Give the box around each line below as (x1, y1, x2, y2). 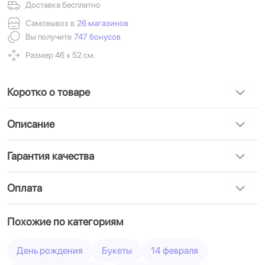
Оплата (7, 182, 42, 194)
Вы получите (25, 32, 72, 41)
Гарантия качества (7, 150, 94, 162)
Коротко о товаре (7, 86, 90, 98)
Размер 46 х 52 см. (25, 50, 96, 60)
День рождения (17, 245, 83, 256)
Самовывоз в (25, 18, 75, 28)
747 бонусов (74, 32, 121, 41)
